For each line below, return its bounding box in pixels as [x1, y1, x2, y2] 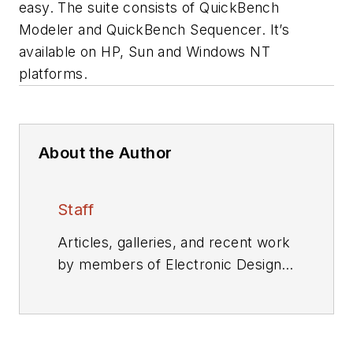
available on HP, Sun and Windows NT [19, 43, 270, 60]
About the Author [39, 143, 173, 162]
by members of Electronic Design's [58, 256, 294, 273]
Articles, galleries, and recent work [58, 234, 291, 251]
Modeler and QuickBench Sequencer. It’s [19, 21, 290, 38]
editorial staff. [58, 278, 147, 295]
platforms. [19, 65, 88, 82]
